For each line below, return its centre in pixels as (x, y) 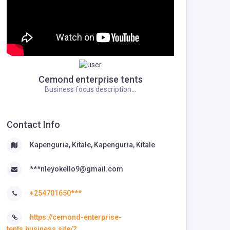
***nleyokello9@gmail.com (76, 169)
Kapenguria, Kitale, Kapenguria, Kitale (92, 145)
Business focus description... (90, 89)
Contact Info (33, 124)
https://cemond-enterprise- (76, 217)
